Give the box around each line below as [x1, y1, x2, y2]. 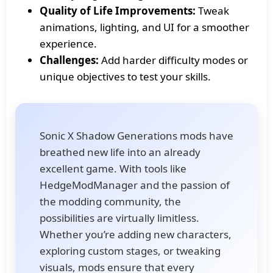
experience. [40, 36, 97, 51]
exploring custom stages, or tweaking [40, 243, 221, 258]
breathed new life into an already [40, 144, 200, 159]
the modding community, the [40, 194, 181, 208]
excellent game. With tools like [40, 161, 186, 175]
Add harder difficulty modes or [99, 52, 248, 67]
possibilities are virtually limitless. [40, 210, 199, 225]
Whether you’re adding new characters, [40, 227, 232, 241]
